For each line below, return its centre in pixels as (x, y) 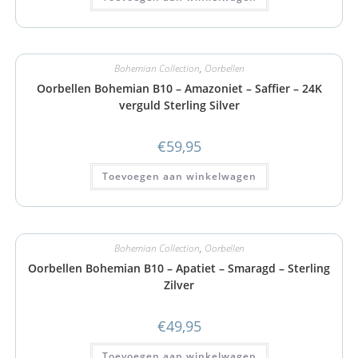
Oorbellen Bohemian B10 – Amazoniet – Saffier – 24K (179, 88)
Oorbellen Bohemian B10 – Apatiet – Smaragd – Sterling (179, 268)
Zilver (179, 284)
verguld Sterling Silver (179, 105)
